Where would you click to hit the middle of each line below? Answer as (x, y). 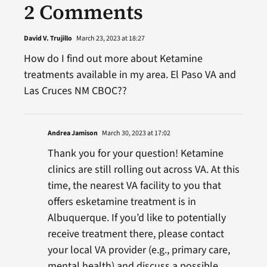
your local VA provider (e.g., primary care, (139, 250)
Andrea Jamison (72, 133)
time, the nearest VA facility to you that (134, 185)
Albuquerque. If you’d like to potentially (136, 218)
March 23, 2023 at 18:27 (110, 38)
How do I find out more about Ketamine (113, 58)
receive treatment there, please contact (136, 234)
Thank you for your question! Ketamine (135, 153)
